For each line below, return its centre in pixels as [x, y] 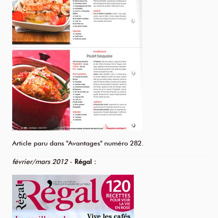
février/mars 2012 [40, 162]
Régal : [85, 162]
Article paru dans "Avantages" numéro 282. [78, 143]
